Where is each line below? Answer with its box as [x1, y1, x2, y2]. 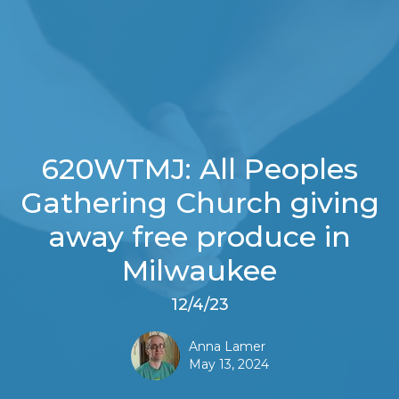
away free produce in [48, 218, 351, 254]
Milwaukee [122, 252, 277, 288]
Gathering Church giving [20, 184, 379, 220]
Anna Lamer [188, 338, 265, 354]
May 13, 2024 [188, 355, 269, 372]
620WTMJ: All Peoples [41, 151, 358, 186]
